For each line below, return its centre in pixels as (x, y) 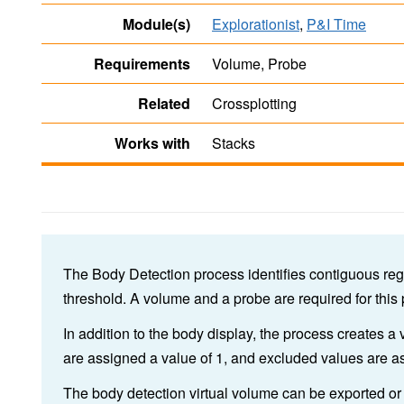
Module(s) (156, 24)
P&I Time (336, 24)
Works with (152, 143)
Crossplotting (254, 104)
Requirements (142, 64)
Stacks (234, 143)
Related (164, 104)
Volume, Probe (259, 64)
